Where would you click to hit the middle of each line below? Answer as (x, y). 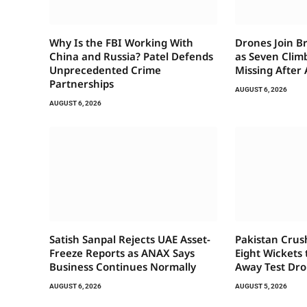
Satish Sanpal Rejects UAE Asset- (130, 239)
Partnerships (82, 83)
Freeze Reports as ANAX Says (122, 253)
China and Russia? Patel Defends (131, 56)
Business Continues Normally (123, 266)
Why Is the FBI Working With (121, 42)
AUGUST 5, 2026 (261, 286)
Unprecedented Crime (105, 70)
